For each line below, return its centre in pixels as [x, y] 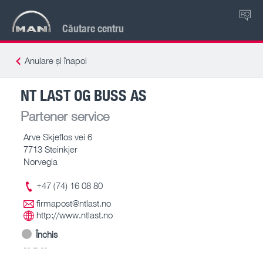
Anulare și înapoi [56, 60]
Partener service [65, 116]
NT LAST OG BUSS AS [84, 95]
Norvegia [41, 161]
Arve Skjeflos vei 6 [58, 136]
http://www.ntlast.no [75, 215]
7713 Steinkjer [50, 149]
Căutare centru [93, 28]
